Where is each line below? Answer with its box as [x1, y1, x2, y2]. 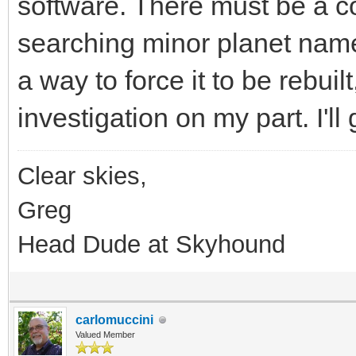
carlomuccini [75, 313, 153, 327]
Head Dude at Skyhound [17, 230, 285, 258]
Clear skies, [17, 162, 147, 190]
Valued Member [75, 330, 135, 339]
